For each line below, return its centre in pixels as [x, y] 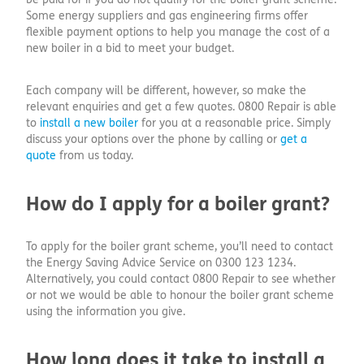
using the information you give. [106, 311]
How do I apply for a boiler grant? [178, 204]
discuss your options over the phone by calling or [153, 139]
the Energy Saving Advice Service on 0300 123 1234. [161, 262]
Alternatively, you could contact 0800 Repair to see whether [181, 279]
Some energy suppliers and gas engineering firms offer [167, 15]
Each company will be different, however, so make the [166, 90]
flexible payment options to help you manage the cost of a [178, 32]
